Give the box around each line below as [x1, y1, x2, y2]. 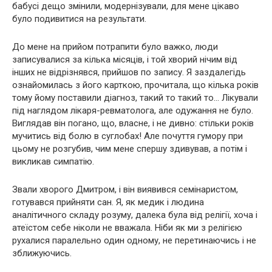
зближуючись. [12, 248, 72, 259]
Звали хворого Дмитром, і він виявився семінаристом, [12, 184, 238, 195]
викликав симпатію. [12, 156, 94, 168]
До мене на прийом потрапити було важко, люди [12, 41, 218, 53]
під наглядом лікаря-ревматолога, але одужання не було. [12, 105, 253, 117]
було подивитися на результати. [12, 13, 146, 25]
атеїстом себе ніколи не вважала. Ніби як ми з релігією [12, 222, 242, 234]
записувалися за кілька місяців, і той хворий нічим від [12, 54, 237, 66]
